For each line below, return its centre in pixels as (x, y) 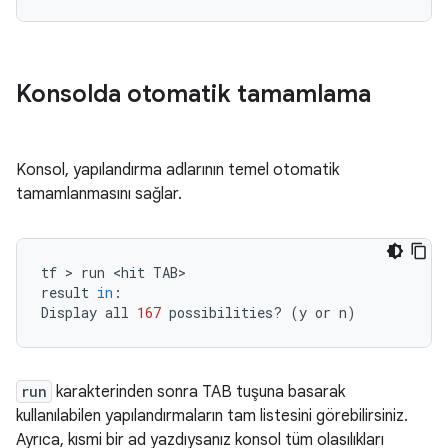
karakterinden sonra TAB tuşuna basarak (198, 392)
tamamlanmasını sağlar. (99, 194)
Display (69, 312)
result (65, 292)
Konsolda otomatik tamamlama (193, 94)
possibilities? (225, 312)
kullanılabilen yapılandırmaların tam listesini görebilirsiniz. (212, 416)
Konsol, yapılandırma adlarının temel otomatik (177, 170)
